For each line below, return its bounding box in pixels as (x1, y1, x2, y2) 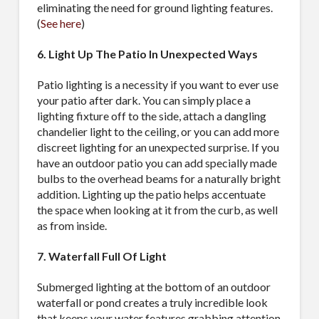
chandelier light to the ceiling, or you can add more (36, 124, 279, 138)
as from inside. (36, 218, 107, 232)
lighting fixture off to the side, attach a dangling (36, 108, 266, 122)
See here (40, 16, 81, 30)
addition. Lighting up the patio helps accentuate (36, 187, 266, 201)
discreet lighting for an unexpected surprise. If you (36, 140, 279, 154)
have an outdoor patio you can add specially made (36, 155, 277, 169)
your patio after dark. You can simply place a (36, 93, 251, 107)
